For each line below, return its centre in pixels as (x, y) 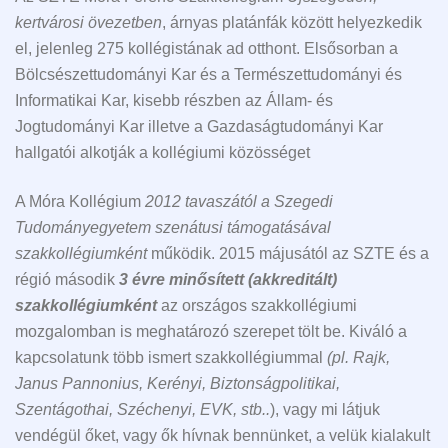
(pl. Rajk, (356, 357)
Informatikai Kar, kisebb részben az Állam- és (174, 101)
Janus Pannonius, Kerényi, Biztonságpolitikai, (177, 383)
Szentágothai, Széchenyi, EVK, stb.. (142, 409)
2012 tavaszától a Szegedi (239, 201)
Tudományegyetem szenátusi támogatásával (173, 227)
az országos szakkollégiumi (257, 305)
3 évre (142, 279)
